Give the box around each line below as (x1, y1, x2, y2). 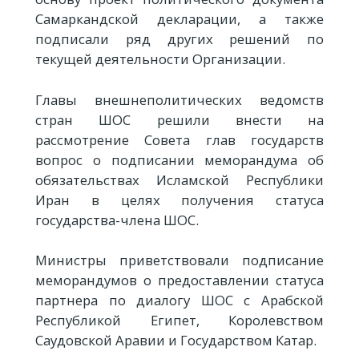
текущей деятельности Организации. (35, 50, 285, 69)
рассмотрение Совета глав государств (35, 130, 324, 149)
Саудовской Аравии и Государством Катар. (35, 330, 317, 349)
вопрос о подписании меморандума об (35, 150, 324, 169)
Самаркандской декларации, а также (35, 10, 324, 29)
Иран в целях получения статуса (35, 190, 324, 209)
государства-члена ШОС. (35, 210, 199, 229)
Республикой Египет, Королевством (35, 310, 324, 329)
